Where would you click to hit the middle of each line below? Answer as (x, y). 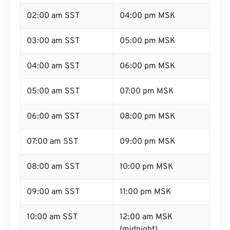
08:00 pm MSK (148, 117)
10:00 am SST (52, 217)
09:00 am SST (53, 192)
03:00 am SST (53, 41)
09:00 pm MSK (148, 142)
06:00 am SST (53, 117)
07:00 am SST (52, 142)
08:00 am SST (53, 167)
